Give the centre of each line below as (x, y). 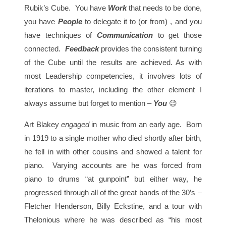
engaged (76, 125)
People (71, 22)
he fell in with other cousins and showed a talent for (113, 152)
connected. (45, 49)
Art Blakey (43, 125)
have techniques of (61, 35)
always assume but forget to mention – (89, 103)
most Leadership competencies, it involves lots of (113, 76)
